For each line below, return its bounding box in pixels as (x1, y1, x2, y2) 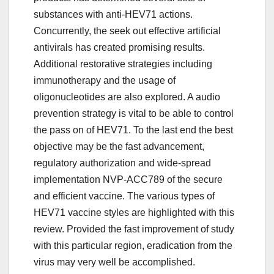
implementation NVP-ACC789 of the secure (34, 174, 223, 185)
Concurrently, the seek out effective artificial (34, 26, 221, 37)
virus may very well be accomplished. (34, 257, 195, 268)
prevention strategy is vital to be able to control (34, 108, 234, 119)
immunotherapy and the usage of (34, 75, 176, 86)
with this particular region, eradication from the (34, 240, 232, 251)
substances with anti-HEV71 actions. (34, 9, 193, 20)
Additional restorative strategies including (34, 59, 212, 70)
